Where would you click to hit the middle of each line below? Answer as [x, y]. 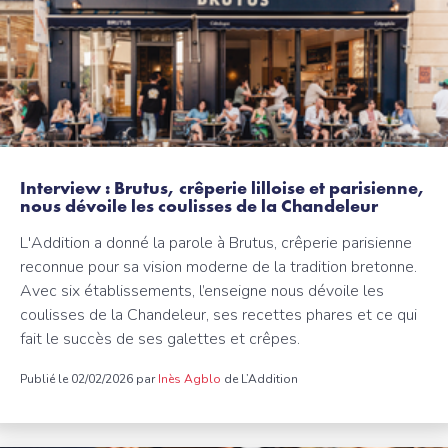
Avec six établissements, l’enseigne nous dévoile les [202, 291]
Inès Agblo [189, 379]
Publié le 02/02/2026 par [89, 379]
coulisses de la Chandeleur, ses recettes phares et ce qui [218, 315]
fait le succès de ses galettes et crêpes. [160, 339]
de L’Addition [259, 379]
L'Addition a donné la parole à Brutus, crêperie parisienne [216, 243]
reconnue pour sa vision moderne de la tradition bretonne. [218, 267]
